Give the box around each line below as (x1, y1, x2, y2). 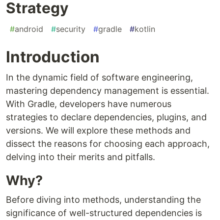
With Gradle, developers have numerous (6, 99, 171, 110)
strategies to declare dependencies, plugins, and (6, 112, 207, 123)
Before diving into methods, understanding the (6, 194, 201, 205)
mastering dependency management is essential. (6, 85, 209, 96)
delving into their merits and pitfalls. (6, 152, 155, 163)
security (56, 24, 85, 34)
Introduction (6, 47, 100, 67)
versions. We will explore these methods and (6, 125, 191, 136)
